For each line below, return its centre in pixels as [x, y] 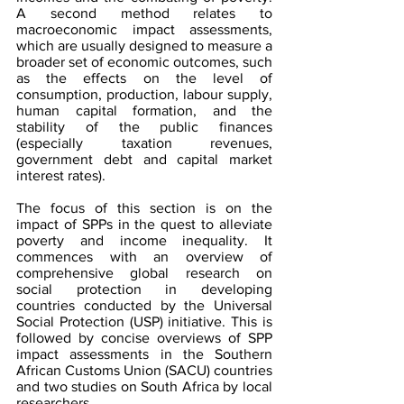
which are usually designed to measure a [144, 46]
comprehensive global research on [144, 273]
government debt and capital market [144, 159]
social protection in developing [144, 289]
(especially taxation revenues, [144, 143]
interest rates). [61, 175]
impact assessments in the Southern [144, 354]
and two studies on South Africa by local [144, 386]
